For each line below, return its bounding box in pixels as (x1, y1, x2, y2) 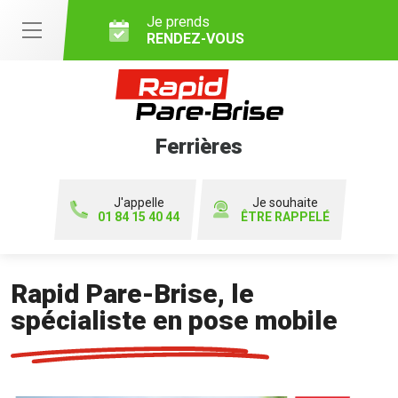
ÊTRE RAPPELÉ (241, 210, 330, 225)
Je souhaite (252, 195, 318, 211)
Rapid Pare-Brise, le (11, 278, 254, 310)
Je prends (147, 13, 210, 30)
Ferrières (155, 133, 243, 159)
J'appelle (113, 195, 164, 211)
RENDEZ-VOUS (147, 30, 244, 47)
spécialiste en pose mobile (11, 305, 338, 337)
